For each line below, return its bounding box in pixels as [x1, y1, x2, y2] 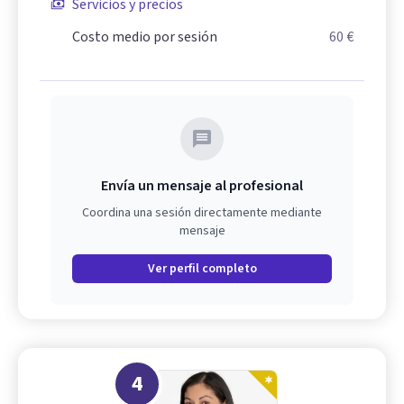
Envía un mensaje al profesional [101, 175, 303, 196]
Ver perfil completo [147, 259, 257, 278]
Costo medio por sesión [72, 26, 217, 47]
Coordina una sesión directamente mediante [82, 203, 322, 222]
